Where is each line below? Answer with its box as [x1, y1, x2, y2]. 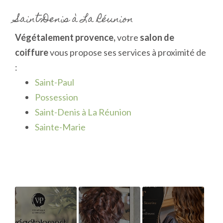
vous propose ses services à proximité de [48, 47, 206, 58]
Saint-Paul [35, 77, 74, 88]
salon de [138, 32, 174, 43]
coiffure [15, 47, 48, 58]
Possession [35, 92, 78, 103]
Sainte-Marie [35, 121, 86, 133]
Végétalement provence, [15, 32, 117, 43]
